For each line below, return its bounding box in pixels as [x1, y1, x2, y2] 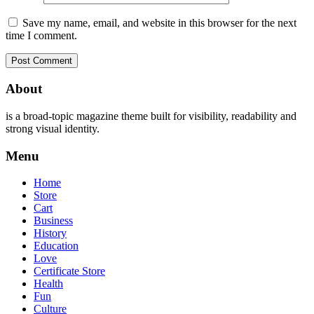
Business [34, 214, 73, 227]
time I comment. [6, 29, 77, 42]
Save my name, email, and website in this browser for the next [22, 17, 296, 29]
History [34, 227, 67, 240]
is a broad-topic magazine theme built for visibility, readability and [6, 109, 296, 122]
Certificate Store [34, 265, 105, 278]
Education [34, 240, 78, 252]
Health [34, 278, 63, 290]
